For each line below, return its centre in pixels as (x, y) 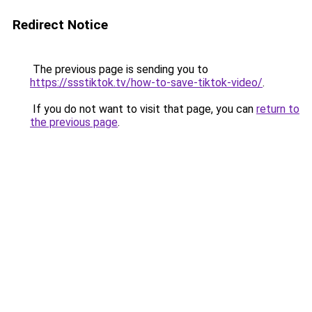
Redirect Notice (60, 25)
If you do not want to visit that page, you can (143, 109)
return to (278, 109)
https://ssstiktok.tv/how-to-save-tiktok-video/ (146, 83)
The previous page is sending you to (119, 69)
